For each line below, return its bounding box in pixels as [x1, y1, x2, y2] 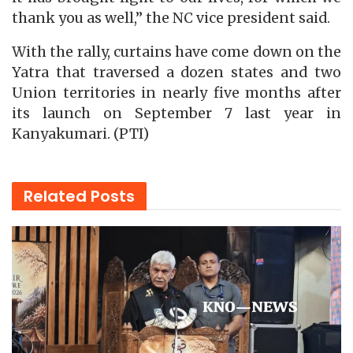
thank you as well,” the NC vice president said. [12, 9, 330, 27]
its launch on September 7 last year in [12, 105, 341, 123]
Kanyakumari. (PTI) [12, 125, 149, 143]
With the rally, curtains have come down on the [12, 43, 341, 61]
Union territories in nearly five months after [12, 84, 341, 102]
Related [24, 184, 87, 207]
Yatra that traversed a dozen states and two [12, 64, 341, 82]
